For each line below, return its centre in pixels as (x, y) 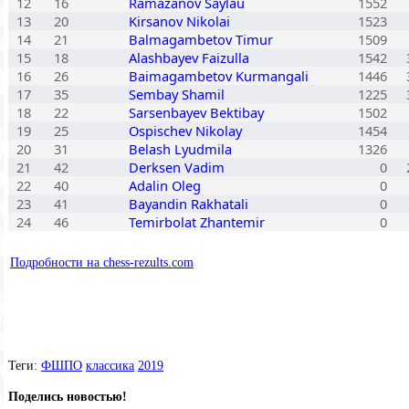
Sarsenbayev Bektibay (196, 112)
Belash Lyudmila (180, 148)
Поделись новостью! (68, 397)
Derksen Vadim (177, 167)
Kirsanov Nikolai (179, 21)
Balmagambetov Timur (201, 39)
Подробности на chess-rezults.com (102, 262)
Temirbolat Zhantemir (197, 221)
